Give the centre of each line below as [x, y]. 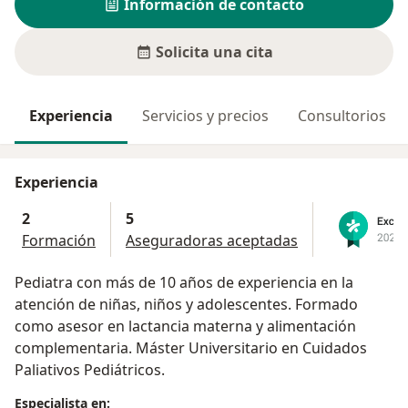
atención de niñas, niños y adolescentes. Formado [186, 305]
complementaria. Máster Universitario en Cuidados [191, 348]
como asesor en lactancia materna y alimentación [185, 326]
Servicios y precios [205, 116]
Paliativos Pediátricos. [90, 370]
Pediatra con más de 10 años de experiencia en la [184, 283]
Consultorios [342, 116]
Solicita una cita [214, 52]
